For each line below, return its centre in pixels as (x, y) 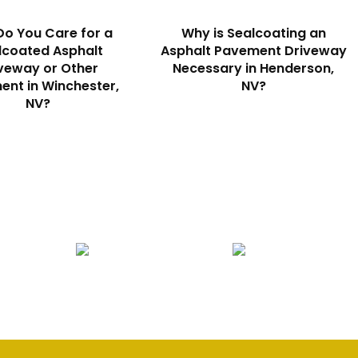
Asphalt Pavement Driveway (253, 51)
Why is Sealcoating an (253, 33)
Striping (239, 288)
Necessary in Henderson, (254, 68)
